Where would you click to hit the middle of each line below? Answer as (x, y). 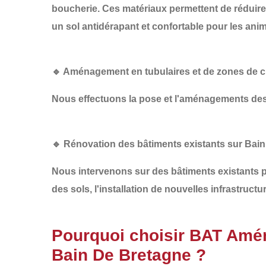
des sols (71, 189)
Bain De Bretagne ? (129, 255)
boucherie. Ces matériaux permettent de (143, 9)
